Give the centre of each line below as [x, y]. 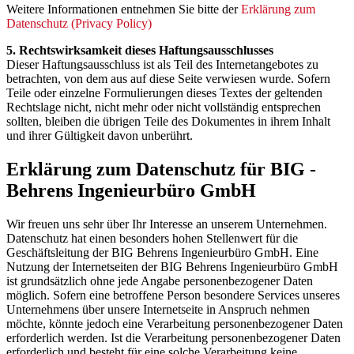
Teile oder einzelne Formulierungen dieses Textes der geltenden [164, 92]
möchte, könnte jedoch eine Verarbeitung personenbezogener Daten [175, 323]
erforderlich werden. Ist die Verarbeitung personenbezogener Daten [173, 337]
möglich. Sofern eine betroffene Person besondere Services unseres [173, 295]
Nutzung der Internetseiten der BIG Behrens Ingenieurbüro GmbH [172, 266]
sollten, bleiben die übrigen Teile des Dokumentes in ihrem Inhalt [168, 121]
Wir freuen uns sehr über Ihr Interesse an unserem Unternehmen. [167, 224]
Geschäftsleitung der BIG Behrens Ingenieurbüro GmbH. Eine [162, 252]
